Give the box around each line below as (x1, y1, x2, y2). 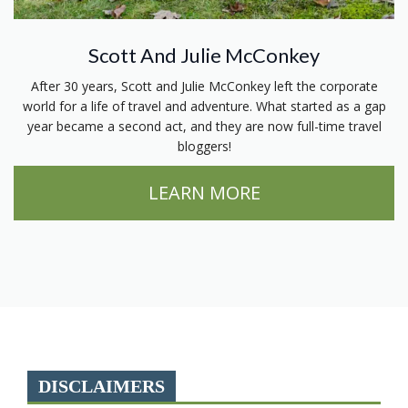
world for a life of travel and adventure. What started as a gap (22, 97, 386, 116)
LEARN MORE (148, 180, 260, 206)
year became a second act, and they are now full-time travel (26, 117, 382, 136)
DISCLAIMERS (38, 376, 165, 397)
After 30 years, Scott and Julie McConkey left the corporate (30, 77, 378, 96)
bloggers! (177, 138, 231, 156)
